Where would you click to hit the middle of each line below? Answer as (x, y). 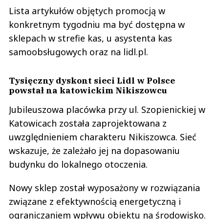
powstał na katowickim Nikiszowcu (88, 90)
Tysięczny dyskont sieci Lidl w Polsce (92, 80)
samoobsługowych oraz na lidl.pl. (78, 52)
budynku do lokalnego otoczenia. (78, 164)
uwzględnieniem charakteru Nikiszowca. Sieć (103, 137)
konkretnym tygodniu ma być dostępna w (97, 24)
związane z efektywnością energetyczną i (95, 201)
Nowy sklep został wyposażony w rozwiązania (104, 187)
